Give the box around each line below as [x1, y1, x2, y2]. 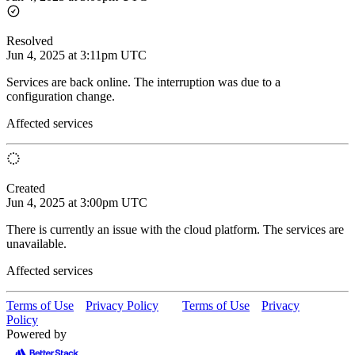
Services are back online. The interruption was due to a [6, 74, 281, 89]
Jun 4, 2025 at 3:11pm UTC [6, 48, 147, 62]
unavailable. [6, 236, 67, 250]
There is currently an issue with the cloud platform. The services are [6, 222, 344, 236]
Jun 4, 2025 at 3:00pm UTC [6, 195, 147, 209]
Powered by [6, 326, 67, 341]
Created [6, 181, 45, 195]
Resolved [6, 33, 53, 48]
